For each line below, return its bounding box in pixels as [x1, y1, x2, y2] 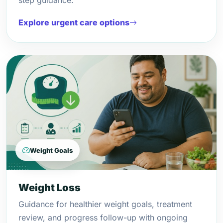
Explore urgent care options [18, 17, 129, 27]
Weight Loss [18, 182, 81, 194]
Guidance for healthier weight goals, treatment [18, 199, 192, 209]
